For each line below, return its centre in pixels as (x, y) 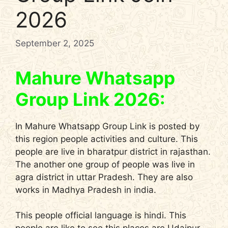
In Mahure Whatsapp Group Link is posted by (107, 126)
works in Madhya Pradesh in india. (86, 190)
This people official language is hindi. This (101, 216)
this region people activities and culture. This (107, 139)
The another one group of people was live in (105, 164)
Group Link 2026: (90, 99)
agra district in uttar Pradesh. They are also (104, 177)
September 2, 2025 (55, 43)
